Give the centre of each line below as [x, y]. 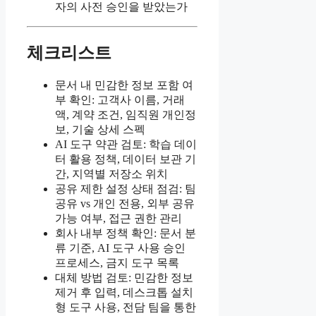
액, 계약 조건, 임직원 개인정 [126, 114]
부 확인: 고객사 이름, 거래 [120, 99]
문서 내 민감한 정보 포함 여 [124, 85]
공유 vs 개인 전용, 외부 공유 [125, 203]
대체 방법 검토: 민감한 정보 [124, 277]
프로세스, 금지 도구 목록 [117, 262]
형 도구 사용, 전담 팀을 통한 [126, 307]
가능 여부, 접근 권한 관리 [119, 218]
